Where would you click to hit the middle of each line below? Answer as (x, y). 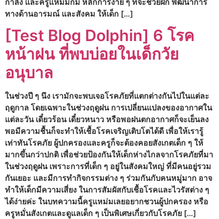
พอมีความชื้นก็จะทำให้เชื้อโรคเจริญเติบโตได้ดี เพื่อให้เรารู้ (104, 131)
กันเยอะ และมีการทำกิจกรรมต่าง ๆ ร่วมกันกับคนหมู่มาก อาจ (109, 178)
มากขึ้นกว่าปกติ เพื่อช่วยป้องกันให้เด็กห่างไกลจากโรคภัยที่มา (109, 155)
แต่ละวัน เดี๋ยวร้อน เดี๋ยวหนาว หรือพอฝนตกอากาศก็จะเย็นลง (107, 120)
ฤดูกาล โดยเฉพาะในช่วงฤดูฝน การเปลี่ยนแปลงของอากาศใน (109, 108)
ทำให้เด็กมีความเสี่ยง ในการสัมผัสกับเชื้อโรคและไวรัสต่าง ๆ (107, 190)
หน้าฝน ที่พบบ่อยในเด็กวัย (92, 54)
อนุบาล (29, 73)
